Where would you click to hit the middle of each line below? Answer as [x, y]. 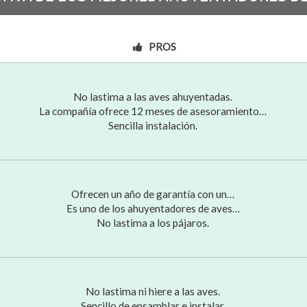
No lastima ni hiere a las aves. [153, 291]
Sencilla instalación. [153, 125]
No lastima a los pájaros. [153, 222]
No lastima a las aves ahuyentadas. [153, 96]
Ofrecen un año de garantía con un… [153, 194]
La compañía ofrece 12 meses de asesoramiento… [153, 111]
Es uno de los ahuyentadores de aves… [153, 208]
